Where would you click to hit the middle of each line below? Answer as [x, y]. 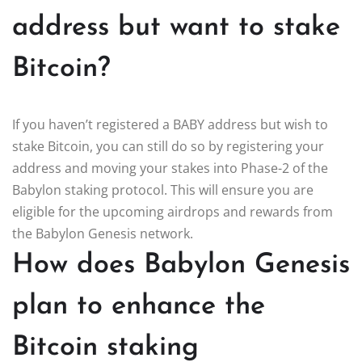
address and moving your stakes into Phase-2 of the [170, 168]
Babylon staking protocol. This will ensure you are [163, 189]
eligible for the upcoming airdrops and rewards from [173, 211]
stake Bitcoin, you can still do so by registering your [168, 146]
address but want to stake [176, 27]
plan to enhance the [139, 306]
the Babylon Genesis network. [103, 233]
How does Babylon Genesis [181, 265]
